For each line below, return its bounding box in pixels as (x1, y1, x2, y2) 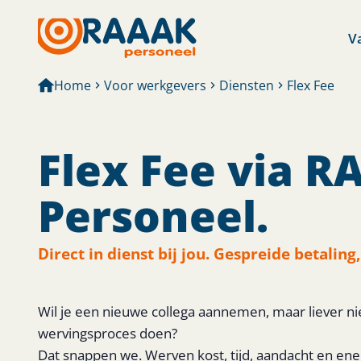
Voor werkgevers (103, 76, 206, 94)
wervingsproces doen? (37, 323, 177, 342)
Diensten (218, 76, 274, 94)
